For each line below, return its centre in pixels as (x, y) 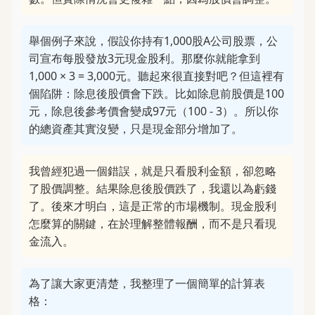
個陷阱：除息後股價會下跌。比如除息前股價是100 (156, 94)
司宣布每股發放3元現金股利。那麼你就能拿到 (144, 58)
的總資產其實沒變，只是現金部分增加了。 (136, 129)
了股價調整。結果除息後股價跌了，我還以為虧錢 (153, 188)
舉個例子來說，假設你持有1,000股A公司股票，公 (153, 41)
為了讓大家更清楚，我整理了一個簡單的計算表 (147, 283)
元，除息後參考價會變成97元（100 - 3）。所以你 (154, 111)
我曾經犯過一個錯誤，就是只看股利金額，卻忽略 (153, 171)
